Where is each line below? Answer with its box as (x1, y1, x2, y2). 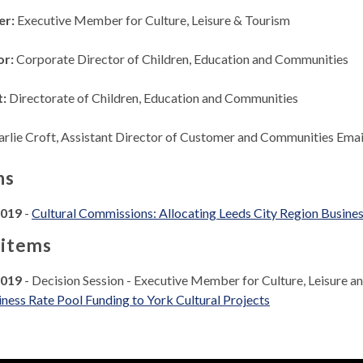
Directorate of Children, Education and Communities (9, 90, 299, 106)
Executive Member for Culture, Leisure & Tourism (17, 12, 291, 28)
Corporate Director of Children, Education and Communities (16, 51, 349, 67)
